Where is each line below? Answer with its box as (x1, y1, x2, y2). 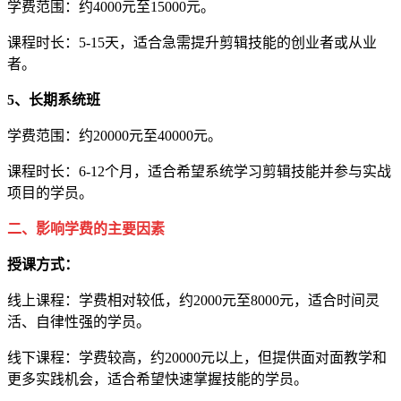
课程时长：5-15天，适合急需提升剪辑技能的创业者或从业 (7, 35, 377, 51)
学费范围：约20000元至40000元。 (7, 128, 222, 144)
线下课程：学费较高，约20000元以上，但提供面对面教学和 (7, 350, 387, 366)
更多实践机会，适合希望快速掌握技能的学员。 (7, 371, 308, 388)
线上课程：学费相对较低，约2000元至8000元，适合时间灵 (7, 293, 380, 309)
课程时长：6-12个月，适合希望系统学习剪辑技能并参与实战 (7, 164, 391, 180)
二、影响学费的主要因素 (7, 221, 165, 237)
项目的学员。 (7, 185, 93, 201)
